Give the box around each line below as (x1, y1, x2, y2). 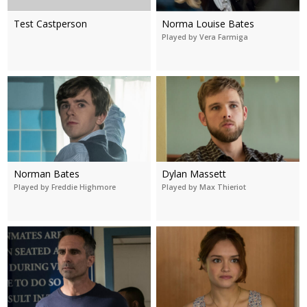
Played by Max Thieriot (162, 182, 247, 193)
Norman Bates (13, 167, 79, 181)
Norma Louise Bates (162, 16, 255, 30)
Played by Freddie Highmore (13, 182, 116, 193)
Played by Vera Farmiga (162, 32, 249, 42)
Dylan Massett (162, 167, 227, 181)
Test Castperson (13, 16, 87, 30)
